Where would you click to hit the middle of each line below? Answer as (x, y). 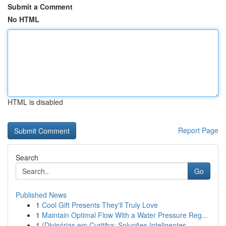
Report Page (198, 130)
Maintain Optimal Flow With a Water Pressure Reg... (125, 215)
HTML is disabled (35, 102)
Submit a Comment (40, 7)
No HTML (23, 19)
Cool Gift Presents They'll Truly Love (100, 205)
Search (27, 157)
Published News (41, 195)
